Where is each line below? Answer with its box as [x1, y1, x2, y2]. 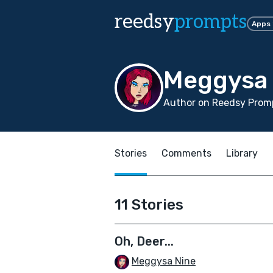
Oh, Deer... [115, 234, 174, 249]
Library [226, 147, 258, 159]
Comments [161, 147, 211, 159]
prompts [174, 10, 247, 34]
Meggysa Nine [132, 255, 196, 267]
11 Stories [115, 196, 183, 213]
